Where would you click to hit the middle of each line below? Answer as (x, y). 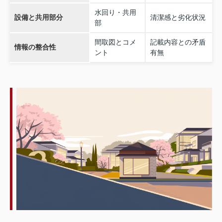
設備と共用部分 (38, 17)
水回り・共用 (115, 12)
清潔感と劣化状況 (178, 17)
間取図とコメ (115, 42)
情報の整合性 (35, 47)
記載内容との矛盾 (178, 42)
